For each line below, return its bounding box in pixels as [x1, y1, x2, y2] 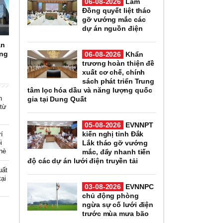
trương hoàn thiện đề [82, 59, 155, 67]
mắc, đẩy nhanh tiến [82, 147, 151, 156]
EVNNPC [123, 182, 154, 191]
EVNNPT [123, 120, 153, 129]
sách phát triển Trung [82, 77, 155, 85]
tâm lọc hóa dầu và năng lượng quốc [27, 86, 152, 94]
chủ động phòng [82, 191, 139, 200]
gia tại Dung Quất [27, 95, 87, 103]
